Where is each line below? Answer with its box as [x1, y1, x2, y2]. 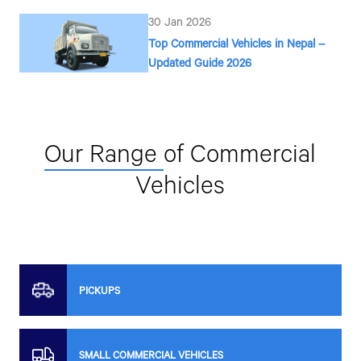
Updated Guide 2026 [147, 55, 251, 71]
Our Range [44, 136, 164, 170]
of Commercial [164, 136, 317, 170]
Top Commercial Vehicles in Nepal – [147, 35, 326, 52]
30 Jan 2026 [147, 14, 211, 30]
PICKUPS [78, 284, 120, 297]
